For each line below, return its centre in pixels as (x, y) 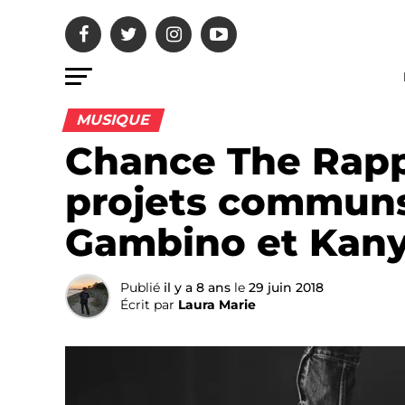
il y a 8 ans (197, 287)
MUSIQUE (113, 120)
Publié (140, 287)
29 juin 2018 (286, 287)
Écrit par (147, 305)
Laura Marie (217, 305)
